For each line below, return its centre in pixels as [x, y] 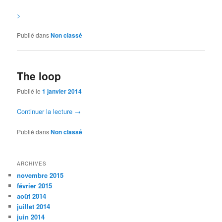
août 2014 [32, 196]
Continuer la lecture [46, 111]
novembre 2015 [40, 175]
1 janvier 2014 [62, 91]
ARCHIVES [32, 163]
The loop [39, 76]
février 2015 [35, 185]
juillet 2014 [34, 206]
